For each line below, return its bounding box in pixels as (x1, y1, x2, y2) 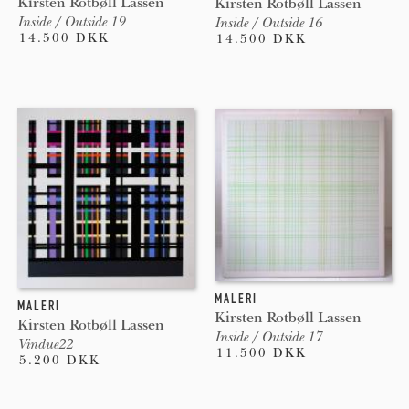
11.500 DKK (215, 345, 307, 362)
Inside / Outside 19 (16, 13, 124, 30)
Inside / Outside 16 (214, 14, 321, 31)
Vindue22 (16, 335, 72, 352)
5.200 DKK (18, 351, 100, 368)
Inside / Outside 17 (214, 329, 321, 346)
